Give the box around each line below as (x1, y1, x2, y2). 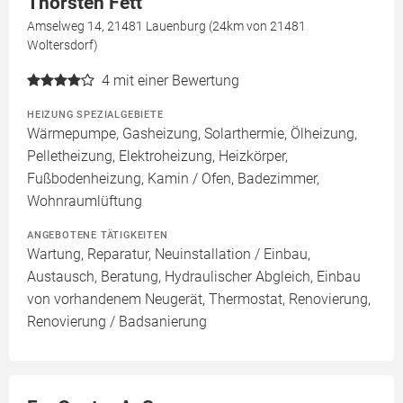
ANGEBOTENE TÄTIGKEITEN (27, 228, 168, 242)
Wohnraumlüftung (27, 193, 142, 210)
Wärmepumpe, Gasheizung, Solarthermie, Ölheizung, (27, 125, 357, 143)
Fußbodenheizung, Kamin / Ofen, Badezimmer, (27, 170, 319, 188)
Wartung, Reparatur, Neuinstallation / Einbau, (27, 246, 310, 264)
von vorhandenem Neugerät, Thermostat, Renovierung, (27, 291, 371, 309)
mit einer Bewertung (113, 72, 239, 90)
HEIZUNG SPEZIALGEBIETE (27, 108, 164, 121)
